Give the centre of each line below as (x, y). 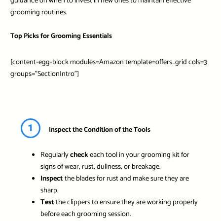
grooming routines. (38, 12)
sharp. (49, 191)
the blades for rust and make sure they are (126, 179)
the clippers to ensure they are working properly (126, 203)
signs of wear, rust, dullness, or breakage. (100, 167)
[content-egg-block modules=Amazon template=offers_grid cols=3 (109, 62)
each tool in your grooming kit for (139, 155)
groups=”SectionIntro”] (44, 74)
